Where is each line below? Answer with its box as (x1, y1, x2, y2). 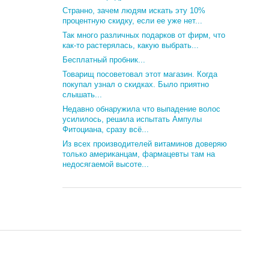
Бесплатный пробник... (62, 55, 146, 64)
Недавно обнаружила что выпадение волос (62, 104, 221, 113)
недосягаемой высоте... (62, 160, 150, 169)
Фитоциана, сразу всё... (62, 125, 150, 134)
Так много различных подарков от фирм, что (62, 31, 226, 40)
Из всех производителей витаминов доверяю (62, 139, 228, 148)
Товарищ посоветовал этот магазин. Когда (62, 70, 218, 79)
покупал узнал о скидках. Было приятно (62, 80, 210, 89)
